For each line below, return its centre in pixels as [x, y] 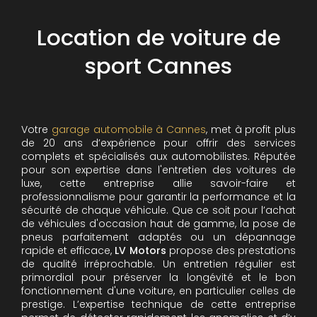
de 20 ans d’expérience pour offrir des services [158, 143]
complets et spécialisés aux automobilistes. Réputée [158, 156]
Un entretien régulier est [229, 264]
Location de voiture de [158, 38]
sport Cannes [158, 66]
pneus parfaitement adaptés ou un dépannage [158, 237]
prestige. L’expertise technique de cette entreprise [158, 304]
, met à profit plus [251, 129]
